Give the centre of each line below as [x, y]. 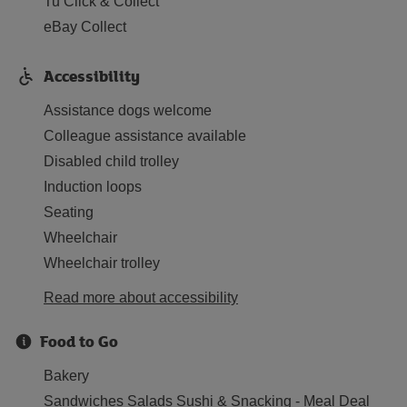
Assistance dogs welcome [128, 110]
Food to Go [79, 341]
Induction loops [93, 187]
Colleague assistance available [145, 136]
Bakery [66, 376]
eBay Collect [85, 27]
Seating [69, 212]
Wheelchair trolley [102, 263]
